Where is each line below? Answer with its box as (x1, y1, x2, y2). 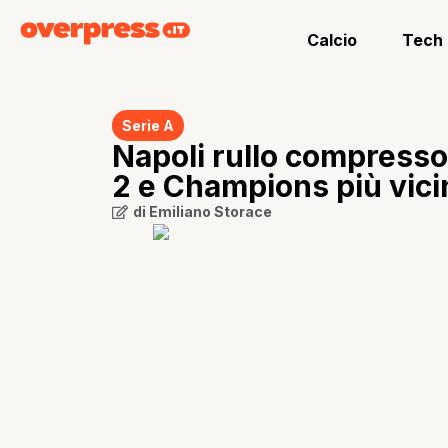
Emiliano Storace (149, 203, 272, 220)
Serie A (122, 117, 174, 134)
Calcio (307, 30, 358, 50)
